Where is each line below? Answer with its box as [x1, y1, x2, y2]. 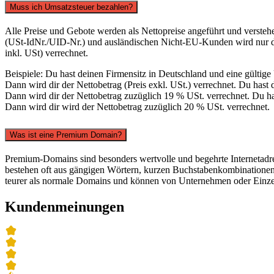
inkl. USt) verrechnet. [5, 47, 88, 58]
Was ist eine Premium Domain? [10, 130, 122, 139]
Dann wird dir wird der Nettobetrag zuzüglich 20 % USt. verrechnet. [5, 101, 270, 112]
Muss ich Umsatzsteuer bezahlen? [10, 2, 133, 12]
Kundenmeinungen [5, 198, 124, 215]
